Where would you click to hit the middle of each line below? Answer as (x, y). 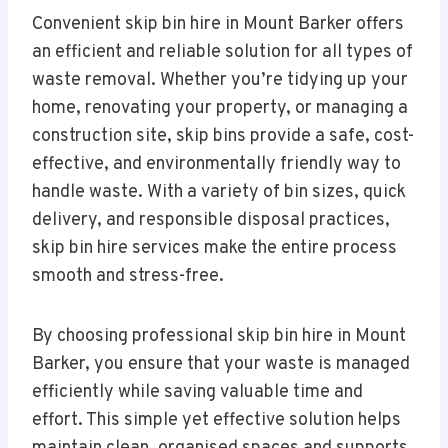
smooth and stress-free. (128, 277)
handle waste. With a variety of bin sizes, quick (219, 193)
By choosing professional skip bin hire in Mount (219, 337)
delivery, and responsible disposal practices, (211, 221)
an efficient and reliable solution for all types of (222, 53)
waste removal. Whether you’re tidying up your (220, 81)
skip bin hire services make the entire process (214, 249)
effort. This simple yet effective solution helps (216, 421)
